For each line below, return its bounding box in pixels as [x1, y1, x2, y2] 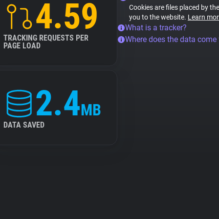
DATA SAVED [3, 120, 44, 130]
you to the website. [129, 13, 188, 21]
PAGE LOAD [3, 41, 41, 50]
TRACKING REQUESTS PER [3, 33, 88, 43]
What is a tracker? [125, 23, 187, 32]
